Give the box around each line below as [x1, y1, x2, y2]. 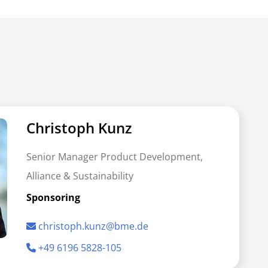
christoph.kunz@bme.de [38, 220, 148, 233]
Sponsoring [26, 191, 80, 204]
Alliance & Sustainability [26, 169, 133, 182]
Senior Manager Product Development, [26, 150, 203, 163]
